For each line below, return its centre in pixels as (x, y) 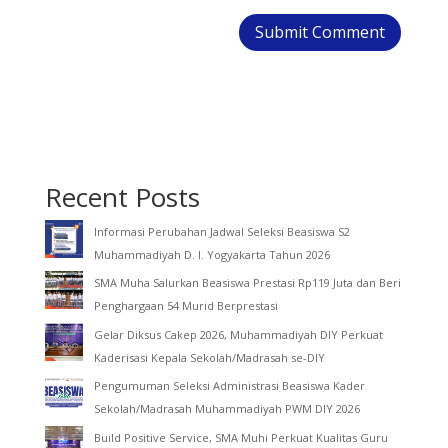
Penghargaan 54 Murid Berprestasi (185, 306)
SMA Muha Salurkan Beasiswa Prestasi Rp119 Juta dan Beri (247, 283)
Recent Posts (122, 196)
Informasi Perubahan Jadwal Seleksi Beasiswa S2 (221, 231)
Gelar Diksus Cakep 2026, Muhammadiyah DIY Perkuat (238, 334)
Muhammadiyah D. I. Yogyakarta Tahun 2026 (211, 254)
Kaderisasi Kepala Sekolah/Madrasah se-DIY (209, 357)
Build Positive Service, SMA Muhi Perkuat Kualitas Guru (240, 437)
